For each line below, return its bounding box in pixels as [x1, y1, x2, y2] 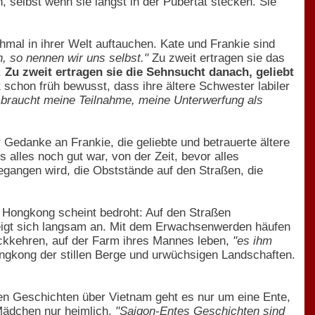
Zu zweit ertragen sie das [148, 51, 285, 65]
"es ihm [233, 233, 272, 247]
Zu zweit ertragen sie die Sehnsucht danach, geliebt [5, 65, 294, 79]
